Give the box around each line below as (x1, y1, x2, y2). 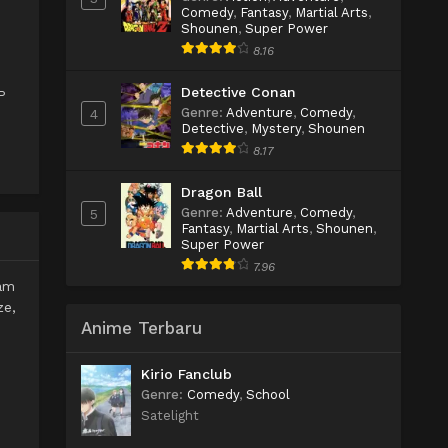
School (246, 387, 290, 402)
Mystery (251, 121, 301, 136)
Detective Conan (181, 84, 296, 100)
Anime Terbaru (81, 318, 202, 338)
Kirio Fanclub (141, 366, 232, 382)
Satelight (141, 408, 199, 423)
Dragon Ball (181, 184, 262, 200)
